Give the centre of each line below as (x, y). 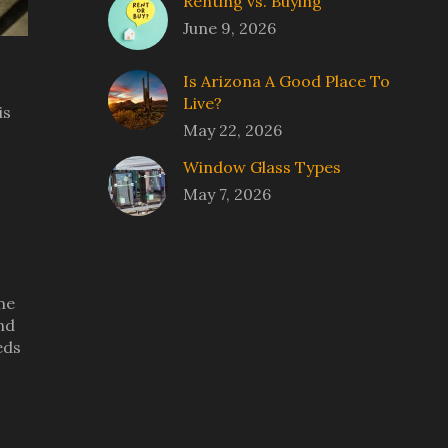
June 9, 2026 (229, 28)
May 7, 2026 (227, 194)
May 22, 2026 (232, 130)
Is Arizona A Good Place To (286, 81)
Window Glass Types (262, 167)
